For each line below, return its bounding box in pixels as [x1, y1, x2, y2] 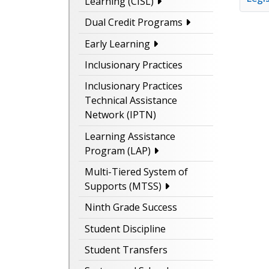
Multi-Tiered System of [85, 165, 188, 179]
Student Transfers [85, 243, 168, 257]
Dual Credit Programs [85, 16, 183, 29]
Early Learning [85, 37, 150, 50]
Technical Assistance [85, 94, 177, 107]
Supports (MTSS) [85, 180, 162, 193]
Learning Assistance [85, 129, 175, 143]
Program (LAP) [85, 144, 151, 157]
